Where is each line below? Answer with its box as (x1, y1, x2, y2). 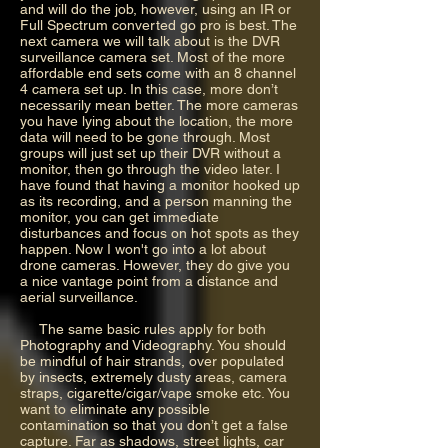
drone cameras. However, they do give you (20, 256, 290, 273)
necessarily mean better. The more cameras (20, 96, 298, 113)
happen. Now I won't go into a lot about (20, 240, 266, 257)
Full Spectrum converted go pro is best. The (20, 16, 297, 33)
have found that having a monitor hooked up (20, 176, 300, 193)
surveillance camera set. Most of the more (20, 48, 285, 65)
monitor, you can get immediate (20, 208, 219, 225)
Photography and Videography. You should (20, 336, 286, 353)
